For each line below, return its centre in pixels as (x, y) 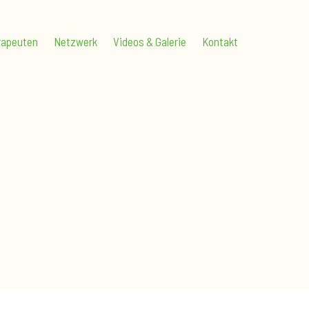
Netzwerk (75, 41)
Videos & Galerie (149, 41)
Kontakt (220, 41)
